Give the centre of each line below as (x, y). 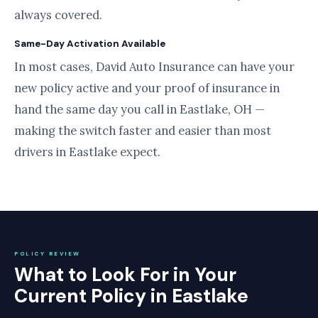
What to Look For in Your (125, 275)
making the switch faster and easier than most (143, 131)
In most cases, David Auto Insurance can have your (154, 67)
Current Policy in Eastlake (131, 296)
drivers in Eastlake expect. (87, 152)
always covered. (58, 15)
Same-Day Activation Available (90, 44)
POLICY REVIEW (48, 253)
